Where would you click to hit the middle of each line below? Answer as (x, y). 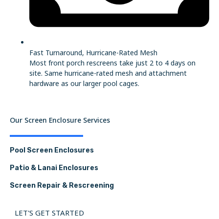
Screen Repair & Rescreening (62, 186)
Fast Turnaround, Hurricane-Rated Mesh (93, 52)
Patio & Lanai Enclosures (54, 168)
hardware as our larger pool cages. (84, 83)
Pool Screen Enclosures (52, 151)
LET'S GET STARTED (49, 213)
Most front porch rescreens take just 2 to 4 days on (112, 63)
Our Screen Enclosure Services (60, 120)
